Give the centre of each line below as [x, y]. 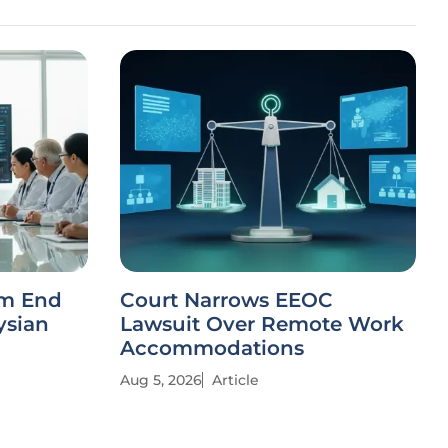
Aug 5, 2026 [161, 380]
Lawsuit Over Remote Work [262, 324]
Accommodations [212, 348]
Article [235, 380]
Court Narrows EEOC [226, 300]
